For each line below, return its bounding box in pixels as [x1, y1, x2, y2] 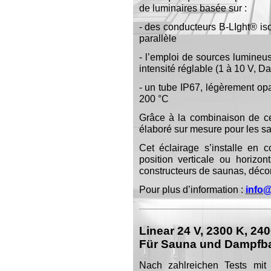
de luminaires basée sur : [139, 2, 247, 14]
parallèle [139, 33, 177, 44]
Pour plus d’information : [139, 184, 243, 195]
